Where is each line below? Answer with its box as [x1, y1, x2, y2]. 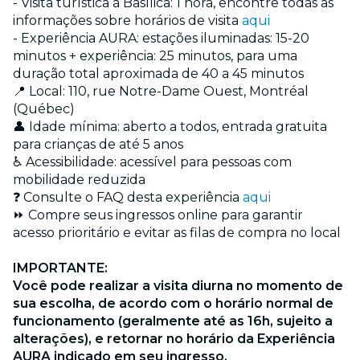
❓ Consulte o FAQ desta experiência [13, 190, 243, 206]
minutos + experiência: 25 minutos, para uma [13, 48, 297, 64]
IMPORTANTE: [13, 260, 108, 276]
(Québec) [13, 101, 75, 117]
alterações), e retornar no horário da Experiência [13, 331, 335, 347]
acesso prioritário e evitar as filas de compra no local [13, 225, 341, 241]
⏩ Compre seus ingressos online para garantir [13, 207, 303, 223]
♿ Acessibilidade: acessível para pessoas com [13, 154, 292, 170]
